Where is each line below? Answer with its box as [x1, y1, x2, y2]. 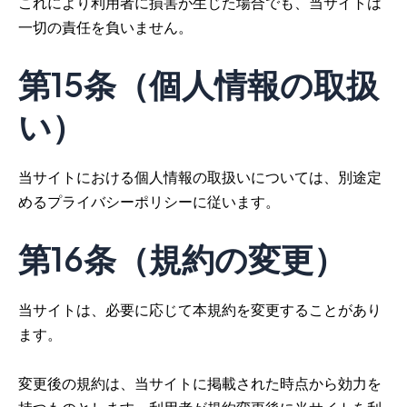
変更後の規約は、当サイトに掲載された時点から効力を [18, 373, 382, 392]
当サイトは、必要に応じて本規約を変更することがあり [18, 301, 382, 320]
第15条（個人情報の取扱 [18, 64, 379, 105]
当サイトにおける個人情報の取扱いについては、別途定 [18, 168, 382, 187]
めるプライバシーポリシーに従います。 [18, 193, 280, 212]
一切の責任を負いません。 [18, 17, 193, 36]
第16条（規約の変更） [18, 238, 346, 280]
